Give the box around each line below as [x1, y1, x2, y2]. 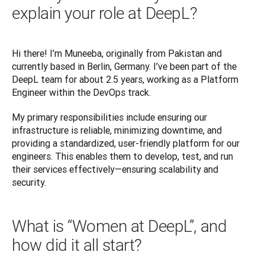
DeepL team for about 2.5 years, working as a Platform [12, 73, 238, 86]
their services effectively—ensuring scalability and [12, 163, 218, 176]
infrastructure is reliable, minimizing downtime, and [12, 124, 222, 137]
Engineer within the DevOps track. [12, 86, 153, 99]
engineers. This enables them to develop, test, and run [12, 150, 233, 163]
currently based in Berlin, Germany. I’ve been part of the [12, 60, 237, 73]
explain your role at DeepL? [12, 4, 198, 24]
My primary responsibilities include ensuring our [12, 111, 207, 124]
